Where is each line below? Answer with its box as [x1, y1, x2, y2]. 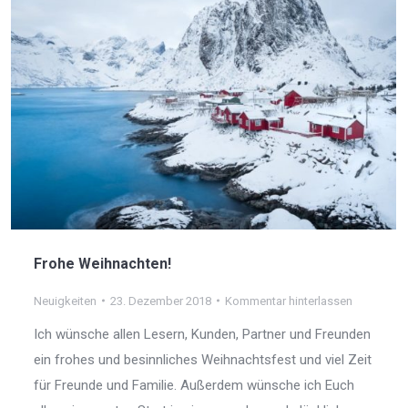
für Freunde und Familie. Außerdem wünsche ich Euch [34, 376, 354, 393]
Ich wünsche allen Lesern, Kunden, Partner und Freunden [34, 325, 371, 342]
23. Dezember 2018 [110, 293, 211, 308]
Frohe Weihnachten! [34, 254, 171, 272]
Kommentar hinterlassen [225, 293, 352, 308]
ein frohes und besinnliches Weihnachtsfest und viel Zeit [34, 351, 372, 368]
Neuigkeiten [34, 293, 97, 308]
